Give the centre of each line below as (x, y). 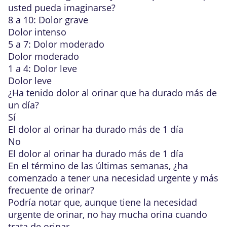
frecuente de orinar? (51, 190)
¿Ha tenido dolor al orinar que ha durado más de (112, 93)
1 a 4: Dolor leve (43, 68)
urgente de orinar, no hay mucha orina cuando (108, 214)
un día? (24, 105)
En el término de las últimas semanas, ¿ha (98, 166)
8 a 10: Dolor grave (48, 20)
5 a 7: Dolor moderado (56, 44)
